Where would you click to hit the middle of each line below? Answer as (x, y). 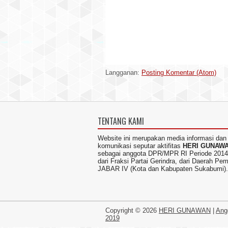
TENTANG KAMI (121, 121)
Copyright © (124, 210)
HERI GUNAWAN (185, 210)
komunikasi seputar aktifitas (140, 146)
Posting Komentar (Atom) (179, 73)
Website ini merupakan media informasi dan (162, 138)
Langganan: (123, 73)
